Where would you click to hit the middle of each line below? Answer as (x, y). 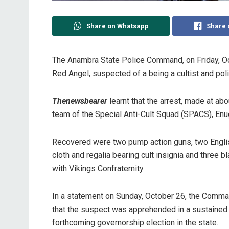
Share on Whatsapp (117, 26)
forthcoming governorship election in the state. (135, 222)
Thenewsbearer (80, 101)
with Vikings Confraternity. (98, 168)
